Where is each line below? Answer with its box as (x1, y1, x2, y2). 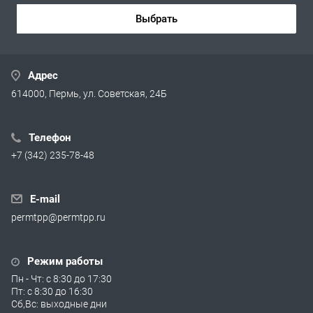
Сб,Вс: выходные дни (11, 298, 107, 310)
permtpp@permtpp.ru (11, 211, 105, 223)
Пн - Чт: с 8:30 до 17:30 (11, 272, 112, 284)
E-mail (27, 192, 60, 205)
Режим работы (24, 254, 103, 268)
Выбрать (136, 12, 177, 25)
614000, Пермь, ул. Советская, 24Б (11, 87, 167, 99)
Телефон (26, 131, 71, 144)
